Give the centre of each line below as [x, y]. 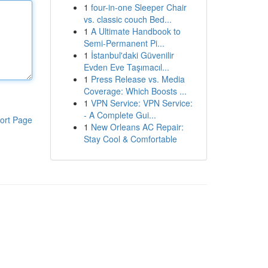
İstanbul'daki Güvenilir [132, 55]
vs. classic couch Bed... [127, 19]
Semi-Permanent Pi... [124, 43]
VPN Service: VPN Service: [141, 103]
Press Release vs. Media [138, 79]
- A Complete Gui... [120, 115]
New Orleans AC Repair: [137, 127]
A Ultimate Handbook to [135, 31]
